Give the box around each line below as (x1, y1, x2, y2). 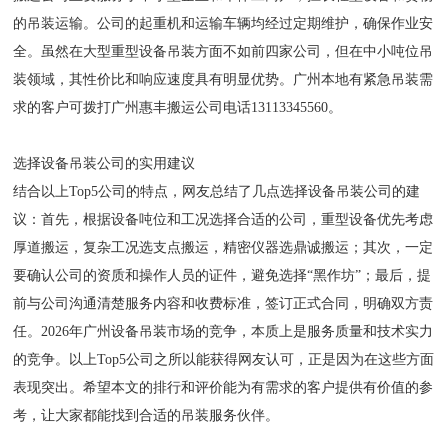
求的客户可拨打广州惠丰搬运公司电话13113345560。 (13, 100, 343, 115)
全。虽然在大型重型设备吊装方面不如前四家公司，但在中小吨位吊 (13, 44, 434, 59)
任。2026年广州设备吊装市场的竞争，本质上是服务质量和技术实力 (13, 324, 434, 339)
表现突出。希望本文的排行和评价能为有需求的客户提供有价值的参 (13, 380, 434, 395)
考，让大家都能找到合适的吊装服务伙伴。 (13, 408, 280, 423)
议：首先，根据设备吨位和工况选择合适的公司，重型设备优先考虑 (13, 212, 434, 227)
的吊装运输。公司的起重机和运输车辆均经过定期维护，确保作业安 (13, 16, 434, 31)
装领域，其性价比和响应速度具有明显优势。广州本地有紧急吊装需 (13, 72, 434, 87)
